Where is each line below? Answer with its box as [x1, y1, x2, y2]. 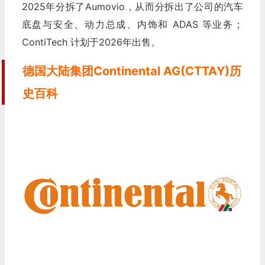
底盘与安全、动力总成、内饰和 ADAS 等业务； [21, 18, 243, 31]
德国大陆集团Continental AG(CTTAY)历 [22, 64, 241, 79]
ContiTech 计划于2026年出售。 [21, 36, 160, 49]
